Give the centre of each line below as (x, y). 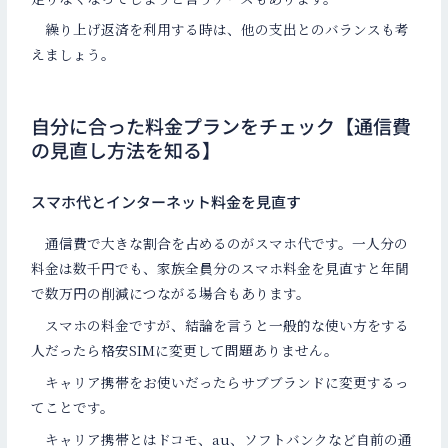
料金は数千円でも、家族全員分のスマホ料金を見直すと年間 (220, 268)
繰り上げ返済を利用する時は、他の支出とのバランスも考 (220, 29)
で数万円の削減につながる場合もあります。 (171, 293)
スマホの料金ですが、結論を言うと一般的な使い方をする (220, 325)
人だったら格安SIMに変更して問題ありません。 (185, 350)
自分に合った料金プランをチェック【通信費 (221, 126)
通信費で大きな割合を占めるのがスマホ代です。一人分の (220, 243)
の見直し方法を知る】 (126, 150)
